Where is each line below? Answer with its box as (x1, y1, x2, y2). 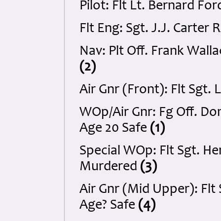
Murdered (79, 160, 140, 174)
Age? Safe (79, 199, 138, 213)
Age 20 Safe (79, 122, 150, 136)
